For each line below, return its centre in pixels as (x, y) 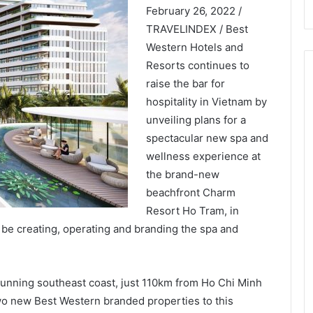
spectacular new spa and (207, 138)
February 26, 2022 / (194, 11)
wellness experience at (203, 156)
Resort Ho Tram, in (192, 211)
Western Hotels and (194, 47)
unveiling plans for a (196, 120)
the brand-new (182, 174)
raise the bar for (185, 83)
